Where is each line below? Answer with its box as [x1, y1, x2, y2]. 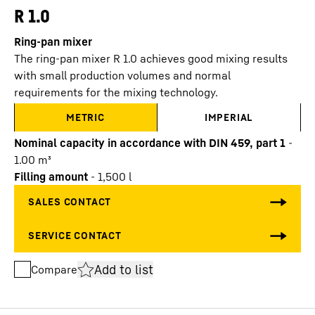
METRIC [66, 111, 105, 123]
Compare [31, 262, 77, 276]
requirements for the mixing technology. [14, 85, 218, 99]
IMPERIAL [204, 111, 254, 123]
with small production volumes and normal [14, 68, 231, 82]
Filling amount [14, 169, 88, 184]
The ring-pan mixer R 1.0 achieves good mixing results [14, 51, 288, 65]
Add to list [94, 261, 153, 277]
